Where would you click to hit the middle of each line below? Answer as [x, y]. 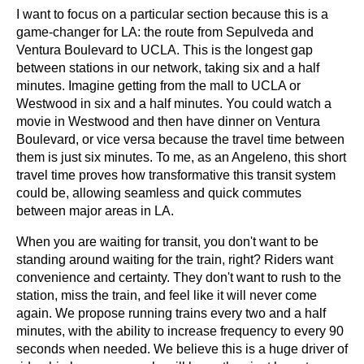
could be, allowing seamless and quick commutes [159, 193]
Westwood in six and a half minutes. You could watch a [174, 103]
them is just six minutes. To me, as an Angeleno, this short [181, 157]
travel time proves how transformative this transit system [176, 175]
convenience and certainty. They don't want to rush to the [179, 277]
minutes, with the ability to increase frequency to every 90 [180, 331]
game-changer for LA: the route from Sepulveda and [165, 32]
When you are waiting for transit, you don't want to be [167, 241]
